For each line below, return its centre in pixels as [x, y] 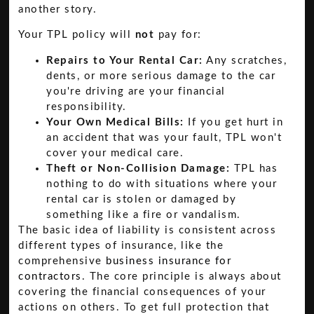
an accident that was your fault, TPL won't [164, 137]
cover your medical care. [115, 153]
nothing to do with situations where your [162, 184]
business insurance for [169, 261]
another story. [58, 9]
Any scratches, [245, 60]
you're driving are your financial [136, 91]
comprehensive [62, 261]
